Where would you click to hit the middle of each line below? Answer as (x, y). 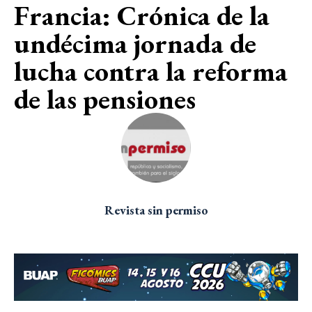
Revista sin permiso (156, 210)
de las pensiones (105, 99)
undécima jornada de (135, 43)
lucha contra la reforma (151, 71)
